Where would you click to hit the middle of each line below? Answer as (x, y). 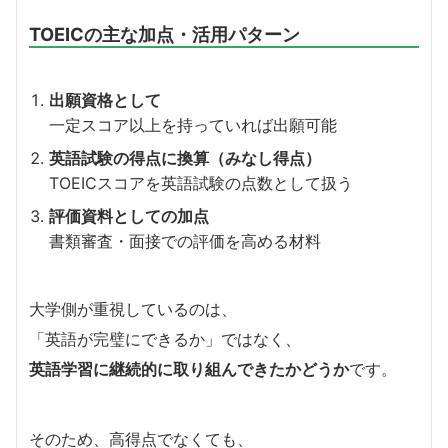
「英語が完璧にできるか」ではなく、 (165, 339)
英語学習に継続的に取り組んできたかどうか (189, 369)
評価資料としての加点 (129, 216)
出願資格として (105, 100)
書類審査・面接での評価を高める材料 (185, 241)
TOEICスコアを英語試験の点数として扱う (201, 183)
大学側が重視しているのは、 (133, 309)
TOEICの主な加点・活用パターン (164, 34)
